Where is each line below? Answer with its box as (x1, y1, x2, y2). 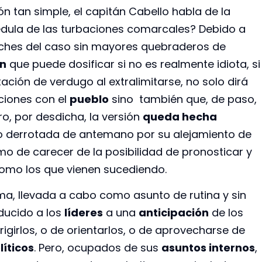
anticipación (139, 205, 209, 220)
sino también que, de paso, (109, 91, 257, 106)
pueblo (70, 91, 109, 106)
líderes (64, 205, 103, 220)
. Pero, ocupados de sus (34, 240, 161, 256)
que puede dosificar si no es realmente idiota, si (6, 56, 260, 71)
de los (209, 205, 243, 220)
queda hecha (143, 109, 217, 124)
